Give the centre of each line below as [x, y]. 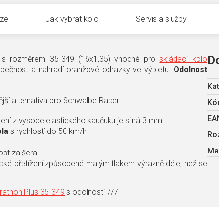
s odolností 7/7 [91, 192]
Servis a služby [161, 19]
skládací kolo [183, 59]
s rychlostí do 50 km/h [47, 131]
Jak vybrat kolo [72, 19]
